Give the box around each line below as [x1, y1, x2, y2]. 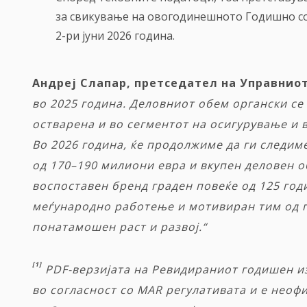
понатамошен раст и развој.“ [32, 219, 207, 235]
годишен [241, 262, 293, 278]
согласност [50, 282, 116, 298]
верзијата [72, 262, 130, 278]
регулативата [166, 282, 246, 298]
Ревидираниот [151, 262, 238, 278]
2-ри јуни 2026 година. [56, 28, 175, 44]
